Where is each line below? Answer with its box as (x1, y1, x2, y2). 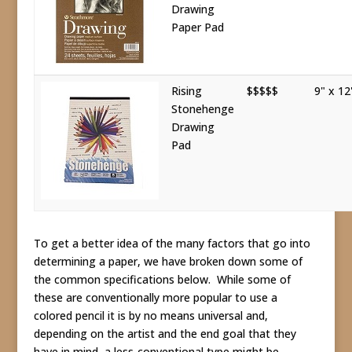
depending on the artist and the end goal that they (33, 326, 296, 341)
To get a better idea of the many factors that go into (33, 236, 310, 251)
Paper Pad (170, 20, 224, 35)
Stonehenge (170, 101, 234, 116)
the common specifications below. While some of (33, 272, 291, 287)
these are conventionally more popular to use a (33, 290, 277, 305)
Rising (170, 83, 202, 98)
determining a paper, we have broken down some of (33, 254, 302, 269)
